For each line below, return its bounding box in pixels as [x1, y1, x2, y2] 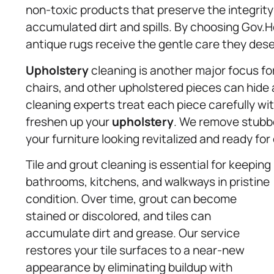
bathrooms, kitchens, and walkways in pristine [26, 174, 270, 190]
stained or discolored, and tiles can [26, 208, 211, 224]
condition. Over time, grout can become [26, 191, 237, 207]
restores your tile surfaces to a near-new [26, 242, 245, 259]
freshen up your [26, 113, 112, 130]
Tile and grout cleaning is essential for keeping [26, 157, 271, 173]
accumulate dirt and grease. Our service [26, 225, 240, 242]
